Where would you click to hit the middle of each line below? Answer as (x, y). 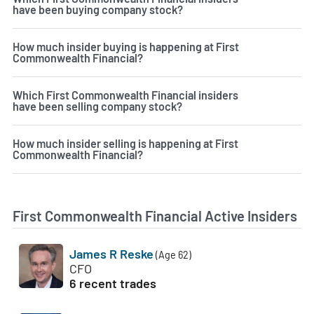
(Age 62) (172, 255)
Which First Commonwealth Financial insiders (125, 95)
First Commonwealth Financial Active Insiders (155, 216)
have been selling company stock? (97, 107)
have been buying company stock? (98, 10)
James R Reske (111, 254)
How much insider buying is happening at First (126, 47)
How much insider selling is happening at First (125, 144)
